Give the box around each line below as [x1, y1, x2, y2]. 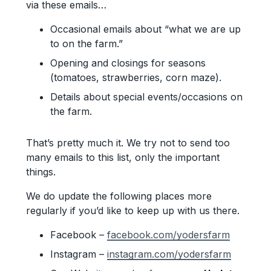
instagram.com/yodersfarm [106, 248, 231, 260]
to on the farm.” [50, 38, 123, 50]
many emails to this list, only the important [25, 151, 220, 163]
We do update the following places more [25, 190, 212, 202]
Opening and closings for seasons [50, 57, 206, 69]
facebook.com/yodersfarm [106, 229, 230, 241]
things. [25, 166, 56, 178]
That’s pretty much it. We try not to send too [25, 137, 230, 149]
